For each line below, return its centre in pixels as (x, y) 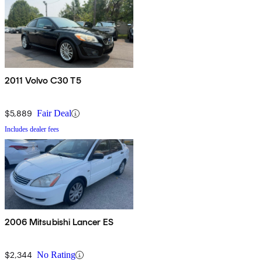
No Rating (56, 255)
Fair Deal (54, 113)
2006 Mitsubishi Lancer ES (59, 222)
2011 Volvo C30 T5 (43, 81)
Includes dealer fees (32, 130)
